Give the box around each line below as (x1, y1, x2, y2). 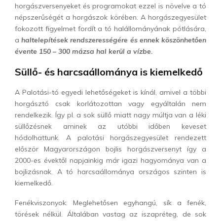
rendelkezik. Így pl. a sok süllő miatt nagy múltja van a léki (15, 110, 206, 119)
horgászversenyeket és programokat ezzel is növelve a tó (15, 1, 206, 10)
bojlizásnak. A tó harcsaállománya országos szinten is (15, 167, 206, 176)
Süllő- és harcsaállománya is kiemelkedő (15, 65, 203, 78)
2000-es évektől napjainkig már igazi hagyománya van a (15, 155, 206, 165)
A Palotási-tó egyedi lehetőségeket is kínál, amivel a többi (15, 87, 206, 97)
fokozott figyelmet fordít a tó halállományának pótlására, (15, 24, 206, 33)
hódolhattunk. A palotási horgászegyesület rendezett (15, 133, 206, 142)
